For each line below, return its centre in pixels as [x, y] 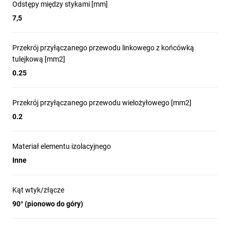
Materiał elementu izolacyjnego [62, 146]
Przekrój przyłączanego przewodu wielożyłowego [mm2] [102, 103]
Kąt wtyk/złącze [38, 190]
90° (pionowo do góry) [48, 204]
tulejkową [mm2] [39, 59]
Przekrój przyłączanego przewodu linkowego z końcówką [103, 48]
